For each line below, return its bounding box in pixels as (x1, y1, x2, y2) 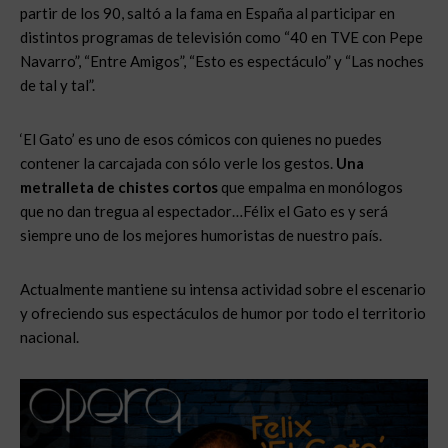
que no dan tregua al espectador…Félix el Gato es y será (20, 202, 388, 220)
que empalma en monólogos (218, 178, 403, 196)
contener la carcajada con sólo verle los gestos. (20, 154, 336, 172)
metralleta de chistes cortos (20, 178, 218, 196)
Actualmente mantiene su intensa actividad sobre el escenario (20, 280, 426, 298)
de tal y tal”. (20, 76, 95, 94)
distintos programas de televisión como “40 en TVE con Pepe (20, 28, 423, 46)
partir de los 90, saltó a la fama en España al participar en (20, 4, 395, 22)
